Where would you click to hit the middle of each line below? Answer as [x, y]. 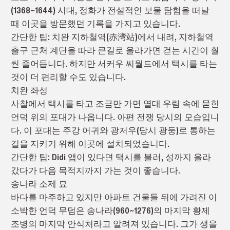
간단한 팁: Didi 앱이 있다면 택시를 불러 [86, 157]
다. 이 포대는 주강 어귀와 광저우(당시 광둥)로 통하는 [113, 130]
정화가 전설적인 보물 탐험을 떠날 [143, 10]
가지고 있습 [138, 24]
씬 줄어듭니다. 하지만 [54, 64]
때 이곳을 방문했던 [47, 24]
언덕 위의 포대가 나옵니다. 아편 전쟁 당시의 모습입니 [115, 117]
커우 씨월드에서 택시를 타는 [161, 64]
